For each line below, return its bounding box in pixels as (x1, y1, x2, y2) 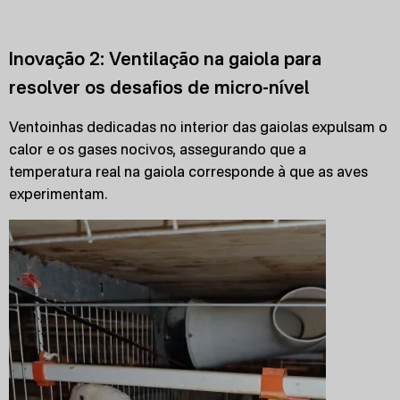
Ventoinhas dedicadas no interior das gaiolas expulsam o (9, 118, 387, 136)
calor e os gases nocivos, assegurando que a (9, 140, 306, 158)
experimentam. (9, 185, 107, 203)
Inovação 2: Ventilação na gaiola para (9, 47, 321, 70)
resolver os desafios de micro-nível (9, 76, 310, 98)
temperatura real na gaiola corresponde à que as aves (9, 162, 368, 180)
